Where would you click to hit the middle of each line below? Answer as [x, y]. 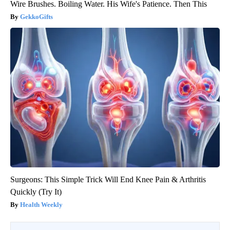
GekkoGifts [36, 16]
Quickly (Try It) [36, 191]
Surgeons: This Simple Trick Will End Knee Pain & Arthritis [108, 179]
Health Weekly [41, 204]
